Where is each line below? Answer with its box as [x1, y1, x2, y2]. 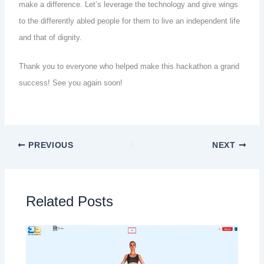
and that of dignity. [19, 33, 82, 42]
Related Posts [26, 193, 114, 209]
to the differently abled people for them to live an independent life [19, 16, 240, 26]
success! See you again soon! [19, 78, 123, 88]
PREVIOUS [25, 140, 74, 150]
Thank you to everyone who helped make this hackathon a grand [19, 62, 240, 71]
